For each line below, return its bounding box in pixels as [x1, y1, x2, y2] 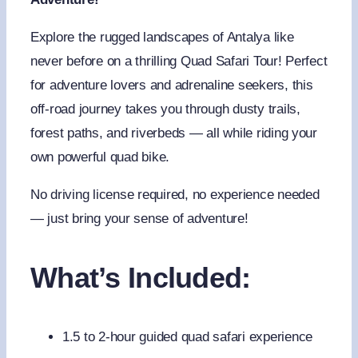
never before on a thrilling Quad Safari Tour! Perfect [30, 54, 328, 70]
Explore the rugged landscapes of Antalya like [30, 30, 294, 46]
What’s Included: [30, 261, 251, 295]
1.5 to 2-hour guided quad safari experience [62, 329, 313, 345]
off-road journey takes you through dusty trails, [30, 101, 300, 117]
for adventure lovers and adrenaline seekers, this [30, 78, 313, 93]
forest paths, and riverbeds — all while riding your [30, 125, 317, 141]
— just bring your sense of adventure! [30, 211, 249, 227]
